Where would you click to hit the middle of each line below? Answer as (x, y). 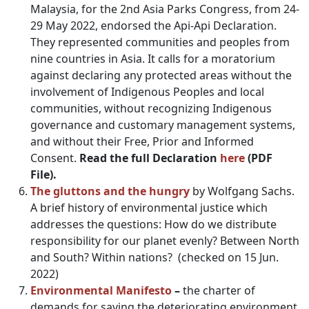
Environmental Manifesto (101, 290)
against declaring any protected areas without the (161, 75)
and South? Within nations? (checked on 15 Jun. (154, 257)
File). (43, 175)
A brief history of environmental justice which (149, 208)
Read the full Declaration (150, 158)
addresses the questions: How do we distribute (153, 224)
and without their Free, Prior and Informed (142, 141)
